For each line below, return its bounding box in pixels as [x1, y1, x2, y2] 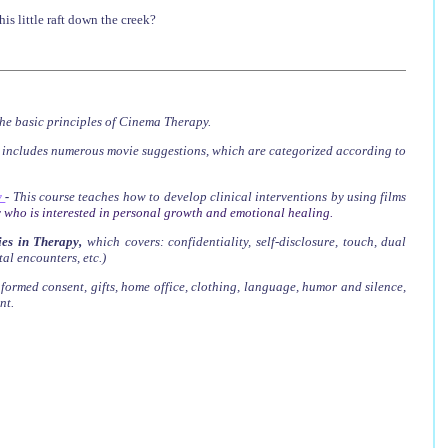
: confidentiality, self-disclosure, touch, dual [159, 233, 407, 249]
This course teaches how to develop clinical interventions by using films [12, 188, 407, 204]
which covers [87, 233, 160, 249]
